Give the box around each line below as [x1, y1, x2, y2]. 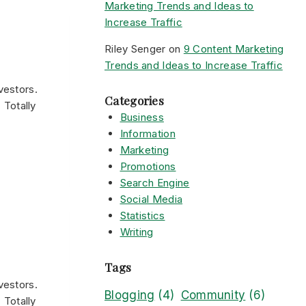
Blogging [105, 288, 155, 302]
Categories [105, 93, 164, 108]
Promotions [120, 160, 176, 173]
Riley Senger [105, 42, 166, 55]
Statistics [120, 209, 165, 222]
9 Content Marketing [183, 42, 284, 55]
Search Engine [120, 176, 190, 189]
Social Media [120, 193, 183, 206]
